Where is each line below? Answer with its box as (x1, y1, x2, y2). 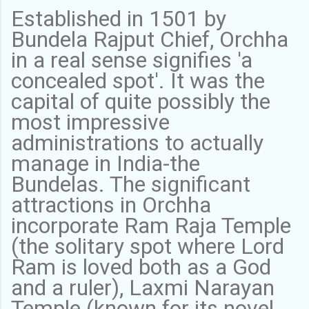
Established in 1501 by (11, 5, 226, 32)
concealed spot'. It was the (11, 67, 265, 94)
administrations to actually (11, 129, 263, 156)
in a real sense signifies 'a (11, 46, 252, 73)
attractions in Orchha (11, 191, 211, 218)
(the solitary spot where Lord (11, 232, 284, 259)
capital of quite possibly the (11, 88, 270, 114)
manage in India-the (11, 150, 200, 177)
